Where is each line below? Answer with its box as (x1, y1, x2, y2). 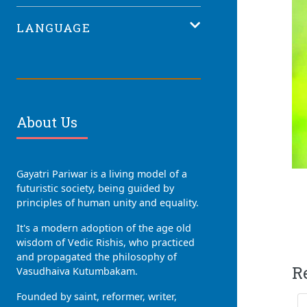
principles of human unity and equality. (16, 196, 199, 210)
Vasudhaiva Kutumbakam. (16, 265, 138, 278)
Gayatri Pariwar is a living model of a (16, 167, 187, 181)
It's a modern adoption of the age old (16, 221, 191, 235)
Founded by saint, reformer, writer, (16, 290, 177, 304)
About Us (16, 113, 77, 132)
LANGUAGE (16, 19, 90, 36)
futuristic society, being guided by (16, 182, 174, 195)
